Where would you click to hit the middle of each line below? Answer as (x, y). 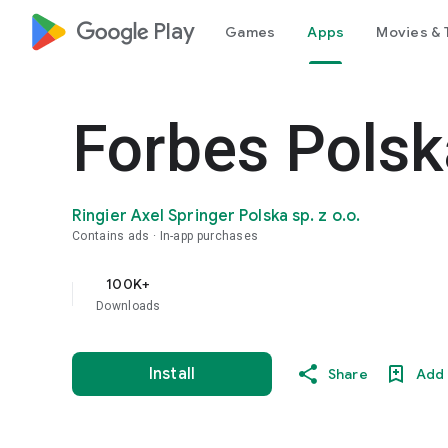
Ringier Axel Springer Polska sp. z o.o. (216, 216)
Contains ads (111, 236)
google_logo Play (135, 31)
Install (172, 374)
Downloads (128, 306)
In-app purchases (209, 236)
